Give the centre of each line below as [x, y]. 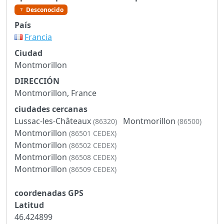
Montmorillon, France [55, 93]
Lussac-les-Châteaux [54, 121]
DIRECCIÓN [37, 81]
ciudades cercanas [51, 109]
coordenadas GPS [49, 193]
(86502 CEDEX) [93, 145]
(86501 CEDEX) [93, 133]
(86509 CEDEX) [93, 169]
